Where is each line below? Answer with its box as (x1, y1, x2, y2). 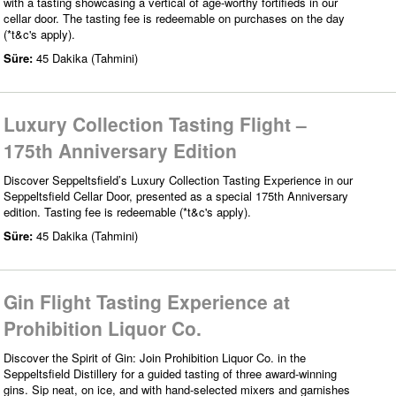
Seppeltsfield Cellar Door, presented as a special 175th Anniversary (4, 187, 348, 204)
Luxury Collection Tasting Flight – (4, 110, 307, 137)
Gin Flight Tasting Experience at (4, 287, 290, 315)
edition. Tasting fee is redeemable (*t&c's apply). (4, 202, 251, 220)
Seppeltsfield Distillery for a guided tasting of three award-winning (4, 364, 337, 382)
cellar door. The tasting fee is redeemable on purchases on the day (4, 9, 345, 27)
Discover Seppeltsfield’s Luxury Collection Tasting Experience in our (4, 171, 353, 188)
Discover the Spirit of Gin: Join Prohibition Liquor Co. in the (4, 348, 306, 366)
